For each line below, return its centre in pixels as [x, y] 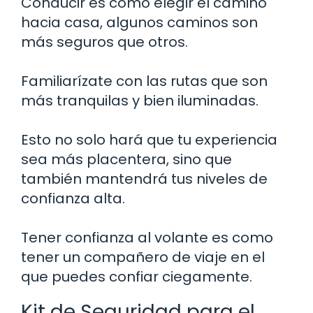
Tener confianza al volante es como [147, 237]
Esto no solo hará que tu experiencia [149, 139]
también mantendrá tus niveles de [144, 179]
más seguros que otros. [104, 42]
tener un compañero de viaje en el [143, 257]
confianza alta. [73, 198]
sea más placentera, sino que [126, 159]
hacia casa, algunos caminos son [139, 22]
